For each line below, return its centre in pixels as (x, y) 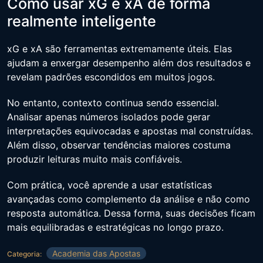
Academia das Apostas (96, 253)
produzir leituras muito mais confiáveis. (95, 159)
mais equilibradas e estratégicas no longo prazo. (115, 227)
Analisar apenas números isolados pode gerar (109, 117)
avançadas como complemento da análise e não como (129, 199)
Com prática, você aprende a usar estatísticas (109, 185)
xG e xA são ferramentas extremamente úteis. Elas (119, 49)
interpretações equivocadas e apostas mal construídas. (130, 131)
